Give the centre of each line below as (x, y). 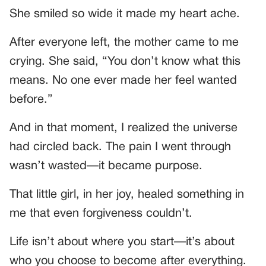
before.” (31, 100)
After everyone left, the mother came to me (124, 43)
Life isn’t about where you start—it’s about (122, 243)
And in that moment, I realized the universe (123, 129)
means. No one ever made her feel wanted (123, 81)
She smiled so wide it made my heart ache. (125, 15)
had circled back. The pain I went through (120, 148)
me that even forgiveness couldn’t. (101, 214)
